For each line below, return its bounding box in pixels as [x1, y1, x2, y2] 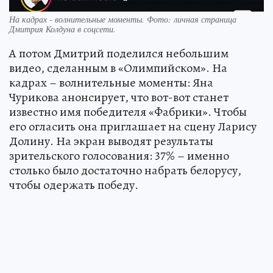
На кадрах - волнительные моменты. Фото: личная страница [9, 13, 236, 25]
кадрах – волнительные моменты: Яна [9, 74, 213, 91]
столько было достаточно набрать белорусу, [9, 161, 241, 179]
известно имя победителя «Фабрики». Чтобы [9, 103, 247, 120]
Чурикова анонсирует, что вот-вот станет [9, 88, 229, 105]
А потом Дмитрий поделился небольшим [9, 44, 229, 62]
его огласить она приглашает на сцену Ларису [9, 118, 257, 135]
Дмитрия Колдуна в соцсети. [9, 23, 116, 35]
